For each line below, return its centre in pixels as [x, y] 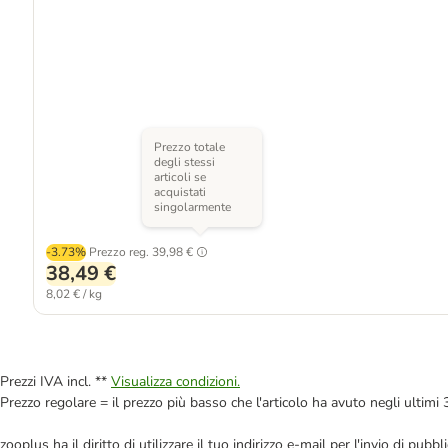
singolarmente [192, 207]
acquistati [179, 192]
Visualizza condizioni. [175, 381]
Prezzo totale [189, 147]
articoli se [179, 177]
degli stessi [184, 162]
